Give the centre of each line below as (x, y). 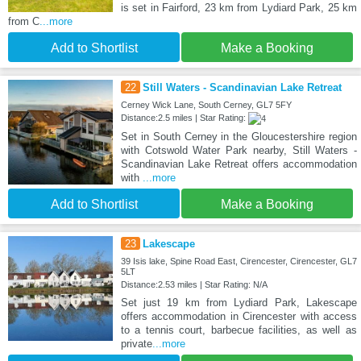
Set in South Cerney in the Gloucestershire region (239, 136)
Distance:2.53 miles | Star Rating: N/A (194, 284)
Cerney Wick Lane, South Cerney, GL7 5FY (206, 104)
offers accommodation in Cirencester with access (239, 316)
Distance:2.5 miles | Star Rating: (184, 117)
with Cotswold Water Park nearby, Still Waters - (239, 150)
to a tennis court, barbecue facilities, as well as (239, 330)
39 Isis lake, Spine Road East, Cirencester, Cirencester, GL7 (239, 261)
